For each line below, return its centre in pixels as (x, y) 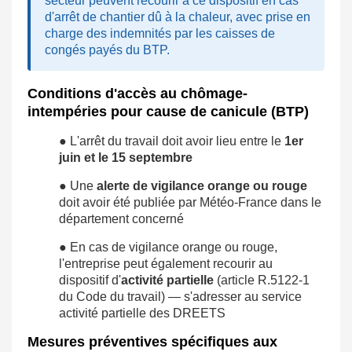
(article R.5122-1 (262, 280)
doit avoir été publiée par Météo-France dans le (190, 203)
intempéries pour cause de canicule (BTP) (168, 112)
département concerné (121, 219)
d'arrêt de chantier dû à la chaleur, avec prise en (178, 17)
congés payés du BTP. (107, 50)
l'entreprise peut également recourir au (166, 264)
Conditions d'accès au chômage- (137, 94)
